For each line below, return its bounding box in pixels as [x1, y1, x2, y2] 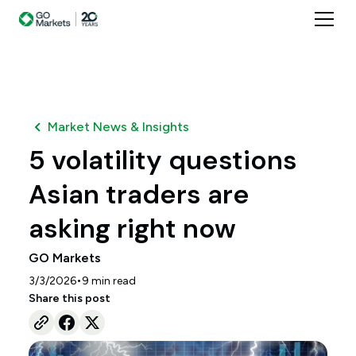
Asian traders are [28, 177, 250, 211]
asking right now [28, 211, 236, 246]
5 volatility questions [28, 143, 297, 177]
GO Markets [28, 250, 101, 265]
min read [88, 273, 136, 288]
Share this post [28, 292, 110, 305]
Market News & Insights [47, 119, 189, 134]
